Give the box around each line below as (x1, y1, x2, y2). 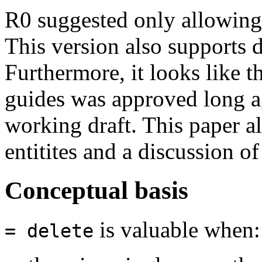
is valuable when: (94, 216, 260, 242)
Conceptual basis (5, 176, 188, 204)
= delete (5, 220, 94, 242)
